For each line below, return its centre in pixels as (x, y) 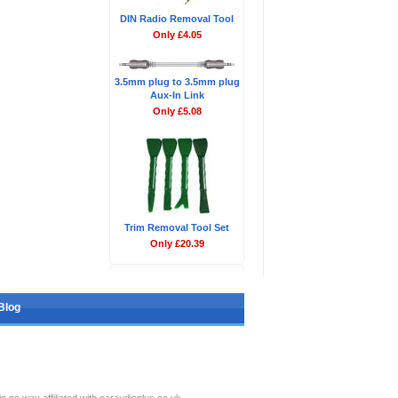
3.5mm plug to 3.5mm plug (177, 82)
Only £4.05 (177, 35)
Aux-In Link (177, 95)
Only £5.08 (177, 111)
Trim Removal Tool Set (177, 227)
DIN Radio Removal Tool (177, 19)
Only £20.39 (177, 243)
